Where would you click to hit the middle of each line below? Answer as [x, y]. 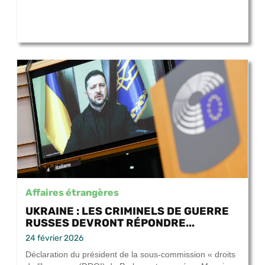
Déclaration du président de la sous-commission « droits [130, 255]
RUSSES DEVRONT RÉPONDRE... [110, 223]
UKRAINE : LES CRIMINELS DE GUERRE [127, 211]
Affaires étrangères [72, 193]
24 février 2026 [54, 238]
